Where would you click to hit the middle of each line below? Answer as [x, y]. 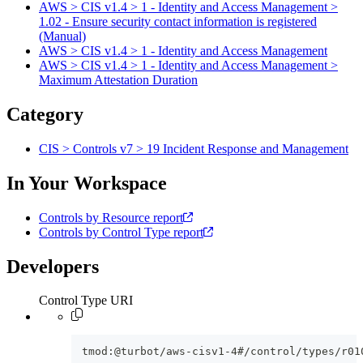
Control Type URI [86, 301]
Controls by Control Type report [121, 232]
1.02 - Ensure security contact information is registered [178, 22]
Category [45, 114]
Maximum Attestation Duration [118, 80]
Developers [53, 266]
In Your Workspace [87, 183]
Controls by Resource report [111, 217]
